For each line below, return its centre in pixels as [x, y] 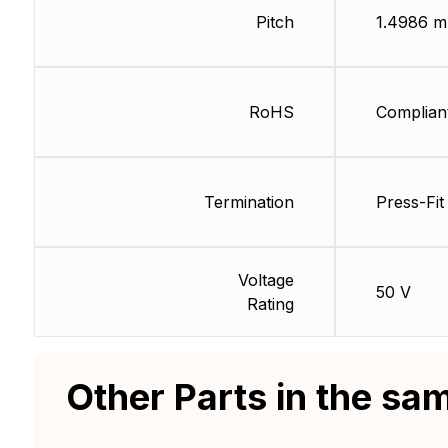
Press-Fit [409, 202]
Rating [270, 304]
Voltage [265, 280]
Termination [248, 202]
